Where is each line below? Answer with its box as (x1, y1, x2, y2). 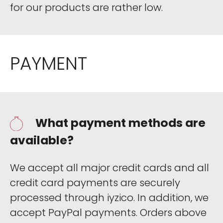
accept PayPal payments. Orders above (10, 205, 207, 220)
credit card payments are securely (10, 175, 180, 190)
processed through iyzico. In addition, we (10, 190, 209, 205)
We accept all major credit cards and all (10, 160, 209, 175)
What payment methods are (35, 114, 206, 131)
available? (10, 131, 74, 148)
